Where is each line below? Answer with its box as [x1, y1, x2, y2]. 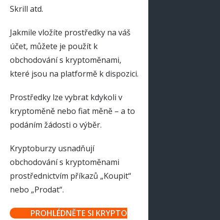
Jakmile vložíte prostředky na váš [10, 27, 131, 38]
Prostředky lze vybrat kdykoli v [10, 92, 122, 103]
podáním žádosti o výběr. [10, 119, 102, 130]
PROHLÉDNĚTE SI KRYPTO [30, 208, 127, 219]
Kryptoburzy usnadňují [10, 143, 94, 154]
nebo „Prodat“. [10, 184, 64, 195]
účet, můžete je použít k [10, 41, 98, 52]
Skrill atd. [10, 3, 43, 14]
